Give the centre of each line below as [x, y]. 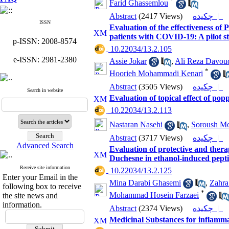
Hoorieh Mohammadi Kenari [156, 74]
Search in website [45, 90]
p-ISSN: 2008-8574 [45, 41]
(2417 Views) [161, 16]
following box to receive [42, 186]
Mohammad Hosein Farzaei [154, 195]
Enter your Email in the [40, 177]
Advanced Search [45, 145]
